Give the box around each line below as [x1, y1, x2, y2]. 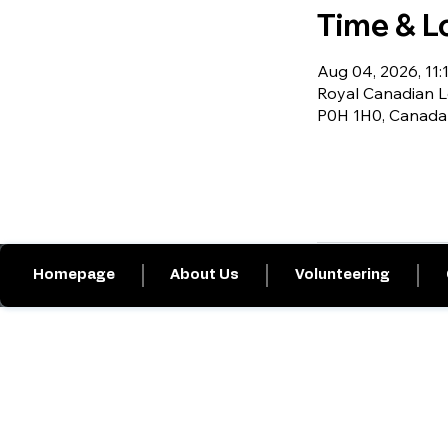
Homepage [32, 268, 115, 282]
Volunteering [295, 268, 391, 282]
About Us [170, 268, 240, 282]
